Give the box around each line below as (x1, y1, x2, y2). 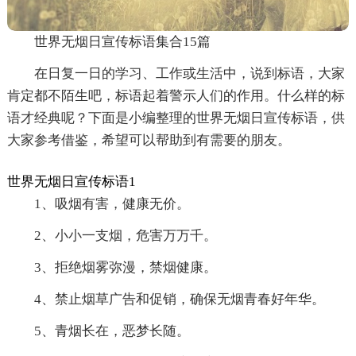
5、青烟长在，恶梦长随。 (33, 323, 190, 339)
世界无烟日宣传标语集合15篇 (33, 33, 211, 49)
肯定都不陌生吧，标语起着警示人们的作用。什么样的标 (6, 87, 345, 103)
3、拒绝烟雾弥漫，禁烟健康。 (33, 259, 217, 275)
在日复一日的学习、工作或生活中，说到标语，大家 (33, 65, 345, 81)
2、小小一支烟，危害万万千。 (33, 227, 217, 243)
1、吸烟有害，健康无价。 (33, 195, 190, 211)
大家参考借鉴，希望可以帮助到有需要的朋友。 (6, 132, 291, 148)
